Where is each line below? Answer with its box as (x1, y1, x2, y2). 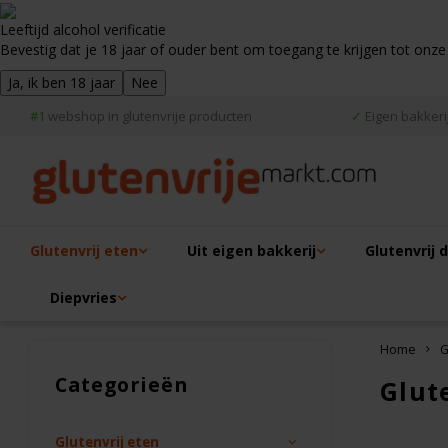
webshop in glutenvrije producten (45, 107, 252, 125)
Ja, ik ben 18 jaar (8, 73, 115, 92)
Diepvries (50, 287, 117, 307)
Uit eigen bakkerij (187, 240, 316, 260)
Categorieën (55, 371, 188, 398)
